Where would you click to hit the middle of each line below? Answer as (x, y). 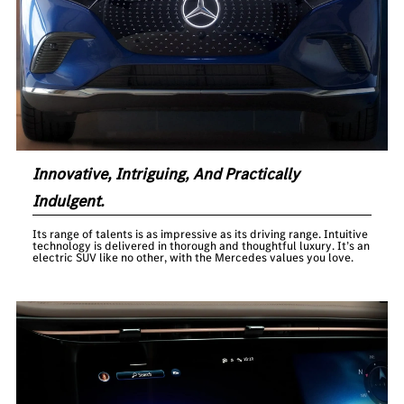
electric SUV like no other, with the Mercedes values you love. (193, 257)
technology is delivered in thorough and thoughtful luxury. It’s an (202, 245)
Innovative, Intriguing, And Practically (166, 174)
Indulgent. (69, 202)
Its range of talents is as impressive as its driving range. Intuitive (201, 234)
